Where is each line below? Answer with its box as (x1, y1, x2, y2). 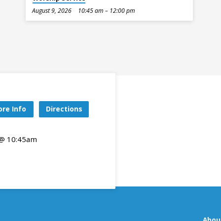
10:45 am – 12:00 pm (77, 6, 135, 15)
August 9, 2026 (32, 6, 72, 15)
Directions (45, 104, 82, 113)
